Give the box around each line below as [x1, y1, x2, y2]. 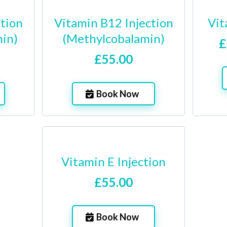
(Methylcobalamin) [62, 31, 165, 46]
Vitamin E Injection [61, 154, 166, 169]
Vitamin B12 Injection [54, 15, 173, 30]
